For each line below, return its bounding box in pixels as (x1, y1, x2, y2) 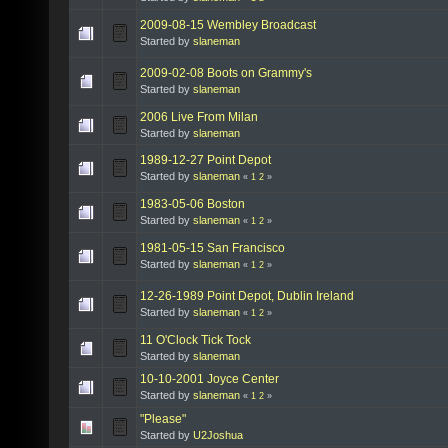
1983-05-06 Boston (140, 196, 245, 211)
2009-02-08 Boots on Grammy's (140, 65, 312, 80)
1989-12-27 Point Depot (140, 152, 271, 167)
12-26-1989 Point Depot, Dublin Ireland (140, 288, 354, 303)
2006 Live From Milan (140, 109, 258, 124)
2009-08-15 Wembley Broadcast (140, 17, 316, 32)
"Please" (140, 411, 186, 426)
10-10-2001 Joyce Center (140, 371, 279, 386)
